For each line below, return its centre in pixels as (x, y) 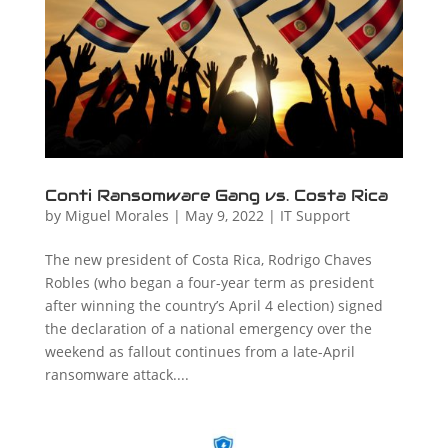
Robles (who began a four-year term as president (209, 282)
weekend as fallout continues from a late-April (199, 351)
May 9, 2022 (224, 215)
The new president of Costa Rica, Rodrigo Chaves (208, 259)
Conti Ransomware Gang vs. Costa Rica (216, 195)
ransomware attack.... (116, 374)
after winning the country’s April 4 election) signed (213, 305)
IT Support (314, 215)
